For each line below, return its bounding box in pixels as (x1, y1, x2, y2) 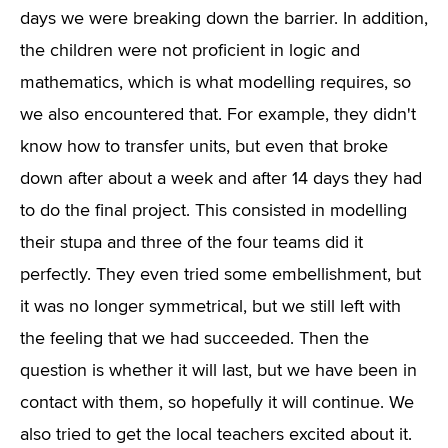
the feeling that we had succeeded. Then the (20, 330, 369, 348)
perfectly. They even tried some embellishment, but (20, 266, 421, 284)
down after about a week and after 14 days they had (20, 170, 422, 188)
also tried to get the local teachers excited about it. (20, 426, 412, 444)
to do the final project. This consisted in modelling (20, 202, 407, 220)
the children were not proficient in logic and (20, 42, 360, 60)
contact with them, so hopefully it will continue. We (20, 394, 414, 412)
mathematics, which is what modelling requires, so (20, 74, 411, 92)
